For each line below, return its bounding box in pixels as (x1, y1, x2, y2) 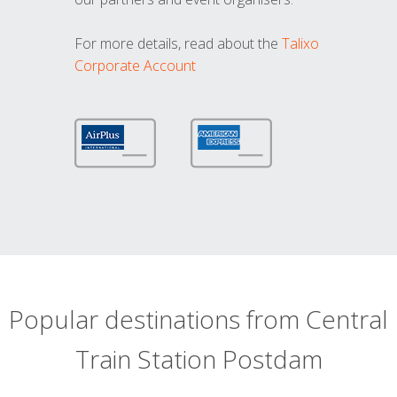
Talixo (282, 34, 319, 54)
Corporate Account (74, 56, 196, 76)
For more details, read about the (74, 34, 282, 54)
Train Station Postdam (74, 342, 323, 377)
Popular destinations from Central (9, 302, 388, 337)
